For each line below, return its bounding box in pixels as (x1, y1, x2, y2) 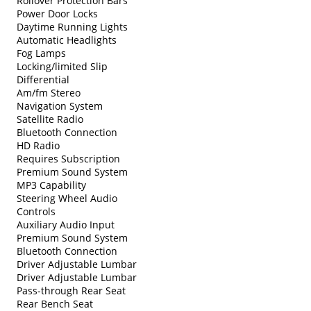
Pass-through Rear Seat (17, 283, 126, 297)
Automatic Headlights (17, 33, 117, 47)
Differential (17, 72, 69, 86)
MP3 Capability (17, 178, 86, 192)
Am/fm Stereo (17, 85, 81, 99)
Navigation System (17, 99, 103, 112)
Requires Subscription (17, 151, 120, 165)
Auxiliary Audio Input (17, 217, 115, 231)
